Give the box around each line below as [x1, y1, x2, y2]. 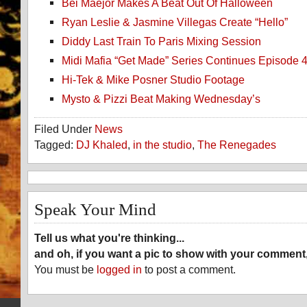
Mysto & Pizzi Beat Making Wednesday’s [62, 93, 260, 106]
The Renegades [197, 138, 276, 151]
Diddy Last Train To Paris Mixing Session [62, 35, 261, 48]
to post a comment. [142, 263, 236, 276]
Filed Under [34, 123, 95, 136]
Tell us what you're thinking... [34, 232, 184, 245]
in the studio [133, 138, 192, 151]
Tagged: [34, 138, 76, 151]
